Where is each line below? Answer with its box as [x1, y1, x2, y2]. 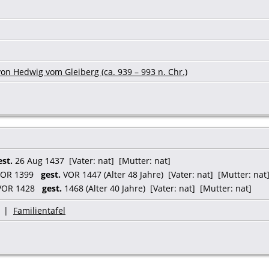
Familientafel [13, 204, 65, 216]
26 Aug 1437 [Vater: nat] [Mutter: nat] [13, 154, 171, 166]
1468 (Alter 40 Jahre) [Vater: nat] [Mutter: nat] [62, 182, 252, 194]
